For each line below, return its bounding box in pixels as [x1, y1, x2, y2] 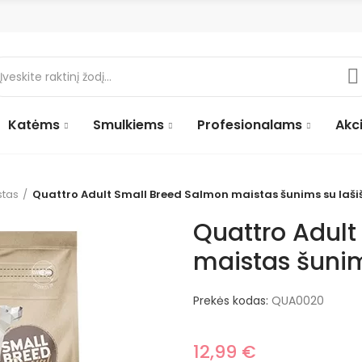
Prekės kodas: [193, 293, 271, 309]
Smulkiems [92, 116, 164, 134]
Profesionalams [196, 116, 302, 134]
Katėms [7, 116, 60, 134]
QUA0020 [271, 293, 324, 309]
